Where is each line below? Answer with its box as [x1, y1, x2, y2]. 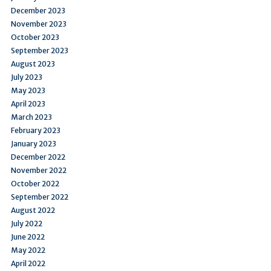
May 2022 [11, 245, 45, 255]
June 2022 [11, 232, 45, 241]
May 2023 [11, 85, 45, 95]
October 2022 [11, 178, 59, 188]
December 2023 [11, 5, 65, 15]
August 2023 [11, 59, 55, 68]
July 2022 [11, 218, 42, 228]
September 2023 [11, 45, 68, 55]
